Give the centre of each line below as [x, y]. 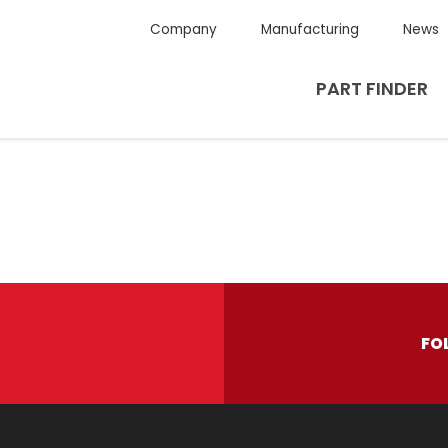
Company [183, 29]
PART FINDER [372, 88]
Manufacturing [309, 29]
